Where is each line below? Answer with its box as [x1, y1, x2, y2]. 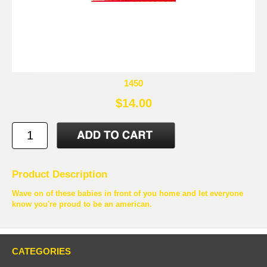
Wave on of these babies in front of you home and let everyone [12, 188, 243, 198]
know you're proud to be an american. [12, 199, 152, 209]
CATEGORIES [12, 246, 71, 256]
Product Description [12, 168, 107, 180]
